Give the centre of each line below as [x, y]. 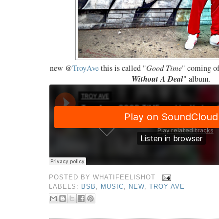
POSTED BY [71, 177]
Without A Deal [157, 78]
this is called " [122, 68]
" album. [197, 79]
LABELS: [65, 186]
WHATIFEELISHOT [124, 177]
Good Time [164, 68]
